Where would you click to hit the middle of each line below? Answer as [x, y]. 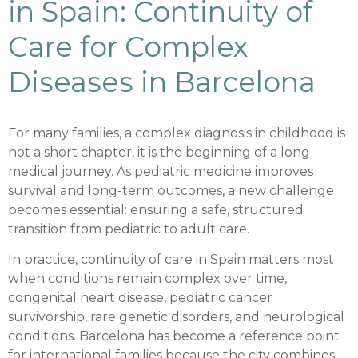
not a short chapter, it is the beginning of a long [159, 152]
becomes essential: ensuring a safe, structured [156, 209]
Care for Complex [128, 46]
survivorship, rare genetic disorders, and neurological [176, 317]
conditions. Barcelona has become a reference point [174, 336]
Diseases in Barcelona [162, 82]
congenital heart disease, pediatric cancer [140, 298]
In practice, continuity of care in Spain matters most [171, 260]
